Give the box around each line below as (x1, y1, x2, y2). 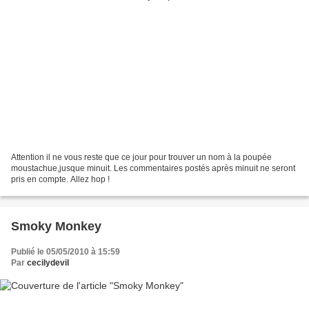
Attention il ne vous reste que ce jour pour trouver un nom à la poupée (11, 152, 272, 162)
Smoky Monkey (11, 219, 101, 233)
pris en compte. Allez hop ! (11, 174, 110, 184)
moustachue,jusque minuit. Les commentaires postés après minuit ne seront (11, 163, 295, 173)
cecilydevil (27, 257, 69, 268)
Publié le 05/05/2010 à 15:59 (11, 246, 120, 257)
